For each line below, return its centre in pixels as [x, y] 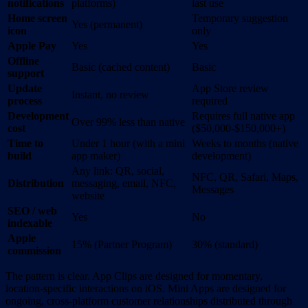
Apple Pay [32, 46]
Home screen [37, 19]
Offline [23, 61]
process [25, 101]
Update [25, 89]
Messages [213, 190]
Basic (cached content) [121, 67]
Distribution [36, 184]
